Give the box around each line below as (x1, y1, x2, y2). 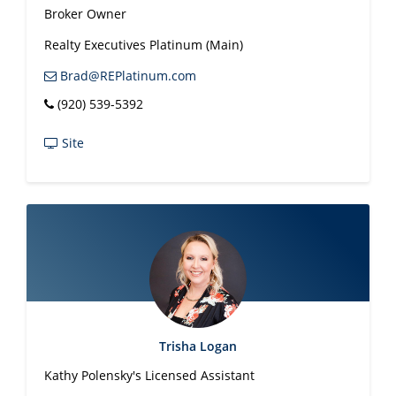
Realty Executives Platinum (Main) (44, 36, 243, 53)
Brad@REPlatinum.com (57, 67, 196, 84)
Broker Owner (44, 5, 126, 22)
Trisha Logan (159, 338, 237, 354)
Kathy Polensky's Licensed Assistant (44, 367, 255, 384)
